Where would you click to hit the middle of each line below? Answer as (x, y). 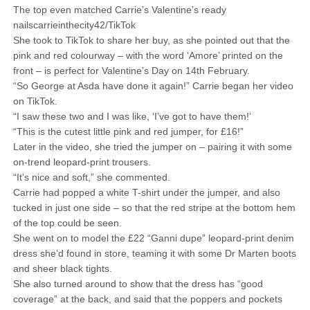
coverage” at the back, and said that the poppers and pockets (147, 299)
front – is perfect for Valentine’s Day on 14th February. (131, 71)
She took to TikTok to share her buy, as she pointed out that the (151, 40)
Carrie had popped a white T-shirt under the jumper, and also (146, 192)
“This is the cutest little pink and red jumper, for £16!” (128, 131)
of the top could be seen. (67, 223)
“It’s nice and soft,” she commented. (91, 177)
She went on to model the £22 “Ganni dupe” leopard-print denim (153, 238)
